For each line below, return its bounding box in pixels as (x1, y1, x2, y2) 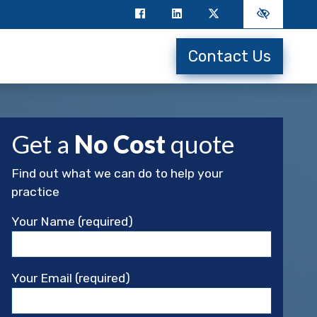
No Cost (74, 129, 166, 158)
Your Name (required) (11, 214, 133, 229)
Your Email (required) (11, 271, 130, 285)
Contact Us (188, 47, 271, 66)
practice (11, 185, 59, 199)
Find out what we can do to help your (11, 166, 223, 180)
